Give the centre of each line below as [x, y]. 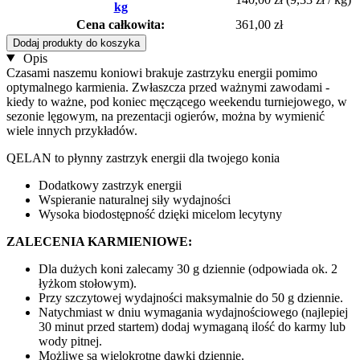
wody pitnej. [70, 341]
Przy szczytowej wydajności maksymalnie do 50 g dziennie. [191, 297]
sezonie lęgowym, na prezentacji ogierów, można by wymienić [166, 116]
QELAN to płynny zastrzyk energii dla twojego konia [143, 157]
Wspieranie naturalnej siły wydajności [135, 199]
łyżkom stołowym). [88, 283]
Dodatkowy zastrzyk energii [110, 185]
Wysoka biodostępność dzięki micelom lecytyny [160, 214]
